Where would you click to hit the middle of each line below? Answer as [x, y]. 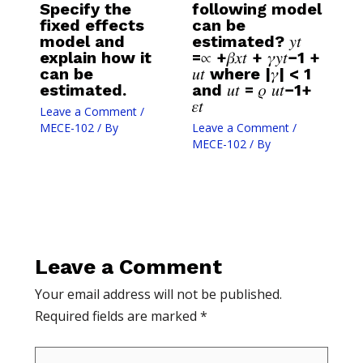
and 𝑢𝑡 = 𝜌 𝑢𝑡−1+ [252, 90]
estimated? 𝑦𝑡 [246, 42]
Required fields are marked [117, 316]
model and [82, 42]
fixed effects [92, 26]
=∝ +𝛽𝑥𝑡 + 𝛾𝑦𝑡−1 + [256, 58]
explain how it [95, 58]
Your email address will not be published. [158, 295]
